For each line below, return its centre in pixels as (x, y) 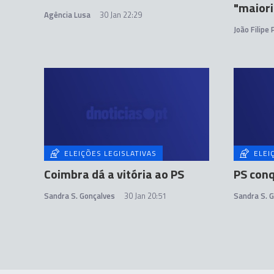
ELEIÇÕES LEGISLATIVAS (110, 153)
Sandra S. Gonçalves (80, 196)
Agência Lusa (67, 15)
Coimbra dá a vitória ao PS (114, 174)
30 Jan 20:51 (145, 196)
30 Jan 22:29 (121, 15)
